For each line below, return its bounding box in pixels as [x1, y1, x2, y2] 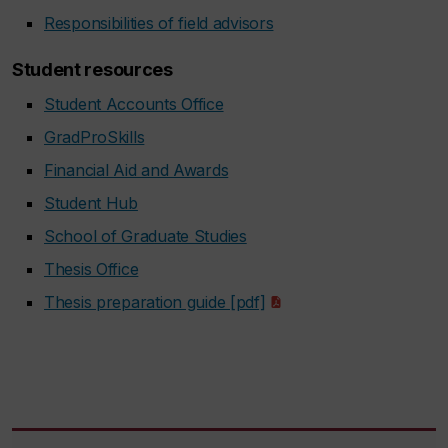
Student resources [12, 59, 173, 80]
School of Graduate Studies [44, 226, 247, 246]
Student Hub [44, 193, 138, 213]
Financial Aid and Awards [44, 160, 229, 180]
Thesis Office [44, 259, 139, 279]
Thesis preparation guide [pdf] [44, 292, 266, 312]
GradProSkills [44, 127, 145, 147]
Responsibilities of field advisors [44, 13, 274, 33]
